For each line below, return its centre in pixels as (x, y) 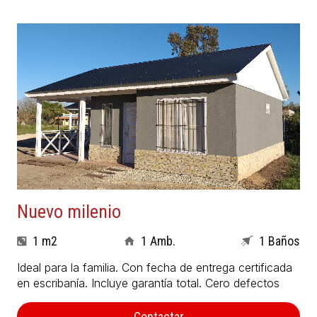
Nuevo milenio (69, 212)
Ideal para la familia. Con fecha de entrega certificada (155, 268)
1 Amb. (158, 241)
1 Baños (279, 241)
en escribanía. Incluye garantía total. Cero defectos (148, 283)
